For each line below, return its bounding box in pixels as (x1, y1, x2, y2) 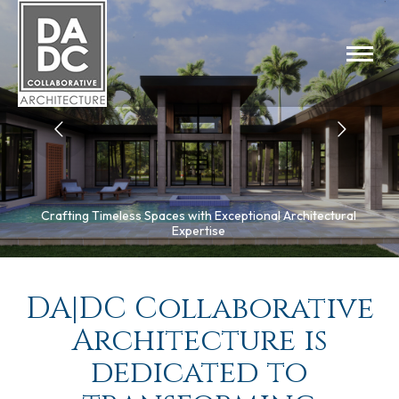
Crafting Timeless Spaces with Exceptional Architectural (41, 208, 356, 224)
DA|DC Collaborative (25, 289, 374, 330)
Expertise (172, 223, 225, 239)
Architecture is (71, 321, 328, 362)
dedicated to (91, 353, 308, 395)
